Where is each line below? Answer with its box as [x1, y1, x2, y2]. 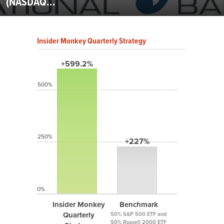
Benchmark [119, 199, 158, 210]
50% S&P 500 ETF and [110, 210, 166, 218]
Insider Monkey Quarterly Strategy [37, 35, 146, 47]
